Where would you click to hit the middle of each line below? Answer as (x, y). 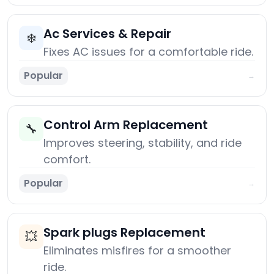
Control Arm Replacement (126, 125)
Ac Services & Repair (107, 34)
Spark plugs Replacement (124, 233)
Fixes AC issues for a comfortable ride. (148, 52)
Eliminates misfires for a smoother (137, 251)
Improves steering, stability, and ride (143, 143)
